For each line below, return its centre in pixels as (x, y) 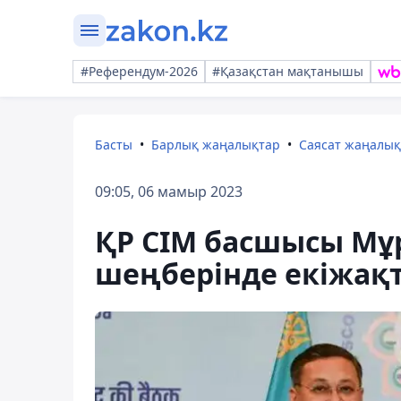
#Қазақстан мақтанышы (288, 71)
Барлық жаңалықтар (216, 145)
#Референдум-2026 (139, 71)
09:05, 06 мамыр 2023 (169, 192)
